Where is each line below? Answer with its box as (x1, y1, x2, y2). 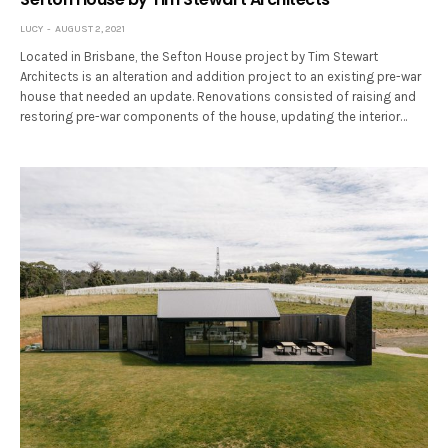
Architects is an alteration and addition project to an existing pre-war (20, 69, 422, 85)
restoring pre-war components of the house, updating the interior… (20, 109, 408, 125)
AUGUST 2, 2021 (55, 23, 125, 36)
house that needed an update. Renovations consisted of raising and (20, 89, 417, 105)
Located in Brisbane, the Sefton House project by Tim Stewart (20, 49, 379, 65)
